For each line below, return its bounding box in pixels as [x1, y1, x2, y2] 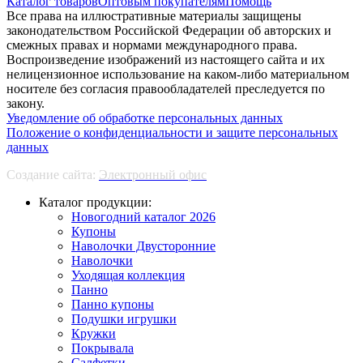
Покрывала [71, 340, 134, 355]
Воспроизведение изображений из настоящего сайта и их [6, 52, 325, 66]
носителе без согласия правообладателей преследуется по [6, 81, 325, 96]
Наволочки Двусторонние [71, 238, 216, 253]
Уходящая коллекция [71, 267, 185, 282]
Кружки [71, 326, 116, 340]
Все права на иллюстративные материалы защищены [6, 8, 301, 23]
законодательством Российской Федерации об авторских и [6, 23, 331, 37]
